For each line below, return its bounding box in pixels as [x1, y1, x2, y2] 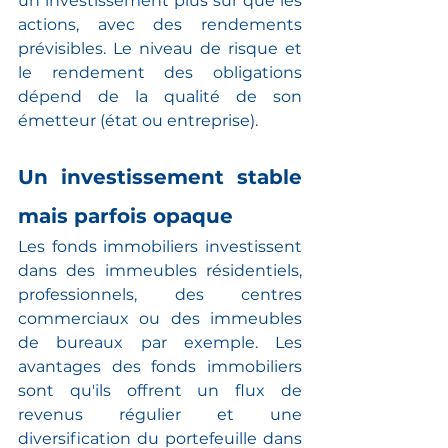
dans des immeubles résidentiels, [18, 260, 302, 280]
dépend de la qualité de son [18, 86, 302, 106]
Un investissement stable [18, 164, 302, 189]
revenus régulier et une [18, 404, 302, 424]
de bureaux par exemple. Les [18, 332, 302, 352]
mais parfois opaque [18, 203, 233, 228]
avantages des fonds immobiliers [18, 356, 302, 376]
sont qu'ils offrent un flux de [18, 380, 302, 400]
